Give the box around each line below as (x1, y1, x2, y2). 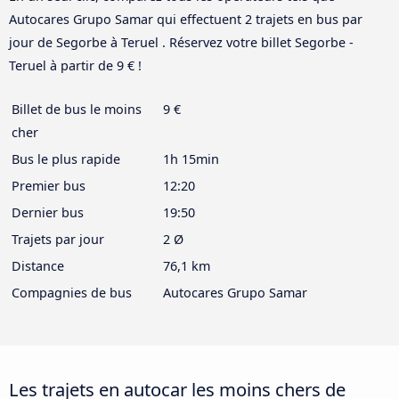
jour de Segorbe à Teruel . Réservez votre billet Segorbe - (9, 34, 354, 52)
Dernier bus (12, 204, 84, 222)
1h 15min (163, 151, 219, 168)
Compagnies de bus (12, 284, 132, 302)
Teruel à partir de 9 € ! (9, 57, 142, 75)
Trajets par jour (12, 231, 104, 248)
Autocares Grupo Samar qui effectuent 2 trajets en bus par (9, 11, 362, 28)
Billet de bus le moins (12, 101, 142, 118)
